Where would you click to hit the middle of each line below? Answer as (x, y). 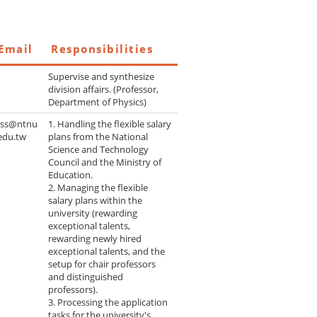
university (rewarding (93, 213)
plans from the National (98, 137)
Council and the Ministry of (105, 162)
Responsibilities (102, 49)
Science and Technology (99, 150)
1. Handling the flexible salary (110, 124)
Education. (71, 175)
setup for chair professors (102, 264)
